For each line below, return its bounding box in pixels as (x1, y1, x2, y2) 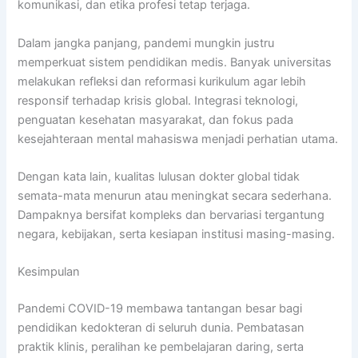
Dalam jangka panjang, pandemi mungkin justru (18, 35, 275, 50)
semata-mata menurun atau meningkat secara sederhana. (18, 188, 332, 203)
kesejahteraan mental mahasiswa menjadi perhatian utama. (18, 131, 339, 146)
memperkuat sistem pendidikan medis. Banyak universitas (18, 54, 332, 70)
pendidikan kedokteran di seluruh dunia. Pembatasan (18, 320, 305, 336)
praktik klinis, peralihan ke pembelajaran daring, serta (18, 340, 304, 355)
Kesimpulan (18, 265, 81, 280)
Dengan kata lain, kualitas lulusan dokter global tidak (18, 169, 300, 184)
